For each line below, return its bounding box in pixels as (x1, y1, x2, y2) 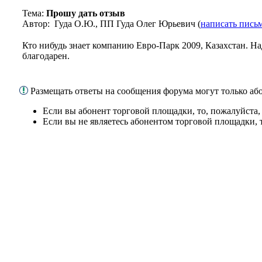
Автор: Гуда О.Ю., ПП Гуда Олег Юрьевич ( (22, 18, 201, 29)
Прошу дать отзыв (46, 8, 125, 18)
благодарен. (22, 50, 70, 61)
